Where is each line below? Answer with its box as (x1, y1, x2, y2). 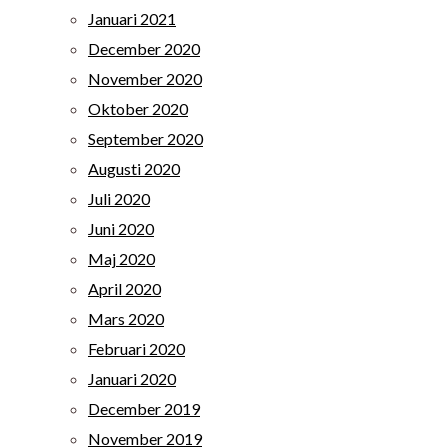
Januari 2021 (88, 9, 176, 28)
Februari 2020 (88, 339, 185, 358)
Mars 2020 (88, 309, 164, 328)
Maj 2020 (88, 249, 155, 268)
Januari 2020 (88, 369, 176, 388)
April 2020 (88, 279, 161, 298)
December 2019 (88, 399, 200, 418)
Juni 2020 (88, 219, 154, 238)
